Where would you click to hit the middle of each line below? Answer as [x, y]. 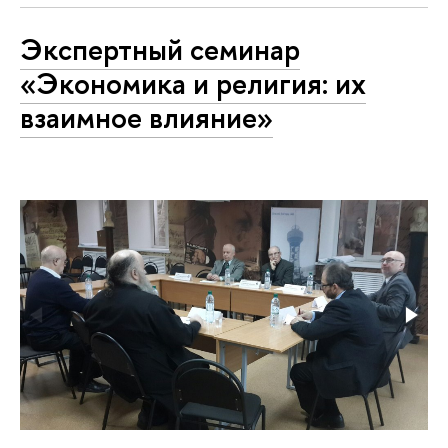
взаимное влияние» [146, 117]
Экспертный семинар [160, 49]
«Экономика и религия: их [193, 83]
